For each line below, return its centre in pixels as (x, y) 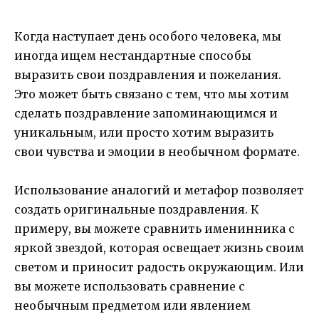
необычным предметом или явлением (132, 306)
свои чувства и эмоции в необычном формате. (157, 152)
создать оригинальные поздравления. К (137, 210)
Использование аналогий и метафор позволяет (159, 190)
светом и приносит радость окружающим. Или (159, 267)
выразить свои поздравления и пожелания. (148, 75)
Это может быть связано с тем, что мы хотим (152, 94)
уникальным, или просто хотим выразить (144, 133)
